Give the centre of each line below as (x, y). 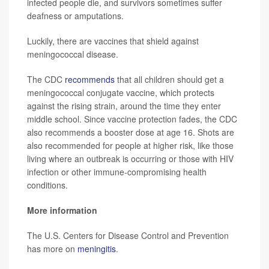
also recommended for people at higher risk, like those (130, 146)
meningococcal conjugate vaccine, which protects (121, 93)
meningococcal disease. (73, 54)
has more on (52, 249)
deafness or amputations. (75, 16)
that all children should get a (169, 80)
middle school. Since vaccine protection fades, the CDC (132, 119)
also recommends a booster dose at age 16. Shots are (131, 132)
